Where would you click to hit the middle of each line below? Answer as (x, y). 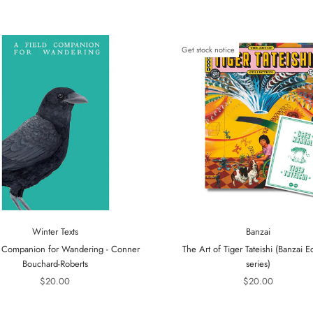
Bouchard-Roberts (55, 264)
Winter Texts (55, 232)
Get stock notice (208, 50)
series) (258, 264)
